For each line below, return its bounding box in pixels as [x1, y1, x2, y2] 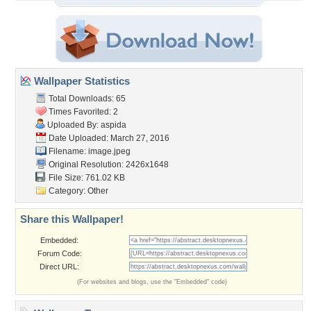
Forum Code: [37, 249, 82, 258]
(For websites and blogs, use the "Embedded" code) [77, 278, 227, 285]
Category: [47, 186, 87, 196]
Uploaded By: [45, 120, 101, 130]
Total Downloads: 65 [47, 94, 126, 103]
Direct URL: [40, 262, 79, 271]
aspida [101, 120, 126, 130]
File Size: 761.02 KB [47, 173, 125, 183]
